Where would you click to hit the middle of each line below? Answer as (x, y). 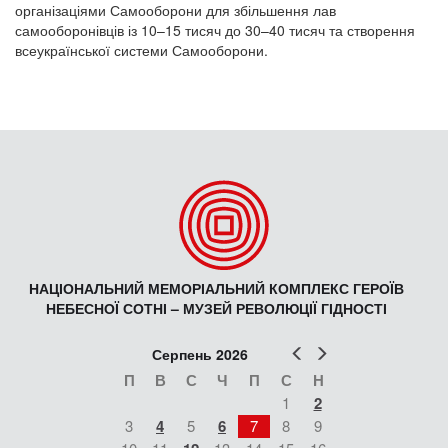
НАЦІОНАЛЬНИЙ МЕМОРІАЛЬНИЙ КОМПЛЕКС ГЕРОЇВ (216, 288)
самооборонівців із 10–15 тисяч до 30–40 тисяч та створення (215, 30)
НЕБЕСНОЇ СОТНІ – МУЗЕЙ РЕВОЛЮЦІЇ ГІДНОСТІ (216, 308)
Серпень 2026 (199, 354)
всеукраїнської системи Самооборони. (141, 50)
